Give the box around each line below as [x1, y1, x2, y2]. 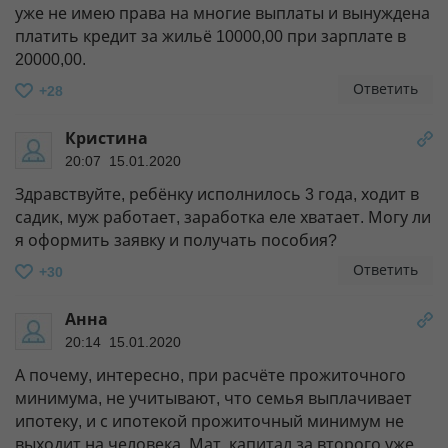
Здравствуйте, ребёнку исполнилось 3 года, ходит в [15, 185, 419, 203]
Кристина [65, 129, 148, 147]
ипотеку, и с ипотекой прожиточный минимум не [15, 412, 404, 430]
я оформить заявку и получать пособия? [15, 231, 337, 249]
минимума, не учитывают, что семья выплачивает [15, 389, 412, 407]
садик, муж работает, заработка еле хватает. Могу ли [15, 208, 431, 226]
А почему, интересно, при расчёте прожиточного [15, 366, 406, 384]
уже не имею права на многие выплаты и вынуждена [15, 4, 430, 22]
